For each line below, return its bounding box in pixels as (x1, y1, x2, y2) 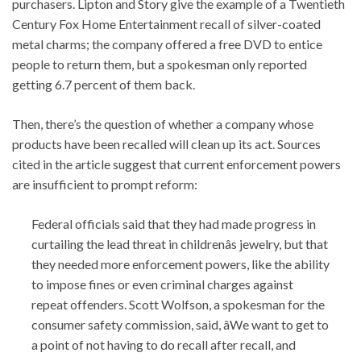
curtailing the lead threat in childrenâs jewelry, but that (31, 235, 328, 251)
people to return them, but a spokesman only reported (12, 56, 307, 72)
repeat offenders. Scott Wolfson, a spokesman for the (31, 296, 325, 312)
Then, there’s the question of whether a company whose (12, 115, 313, 131)
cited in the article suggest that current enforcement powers (12, 156, 341, 172)
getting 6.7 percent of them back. (12, 76, 195, 92)
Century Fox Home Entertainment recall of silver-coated (12, 15, 321, 31)
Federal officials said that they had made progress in (31, 215, 316, 231)
